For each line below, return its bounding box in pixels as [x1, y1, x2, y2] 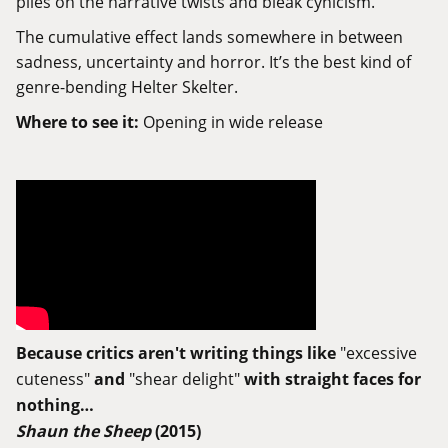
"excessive [340, 342, 417, 364]
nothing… [16, 394, 94, 417]
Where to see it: [16, 111, 139, 134]
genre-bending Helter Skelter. [16, 76, 238, 98]
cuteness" [16, 368, 90, 390]
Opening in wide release [139, 111, 323, 133]
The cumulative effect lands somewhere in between [16, 26, 403, 48]
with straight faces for [240, 368, 421, 391]
